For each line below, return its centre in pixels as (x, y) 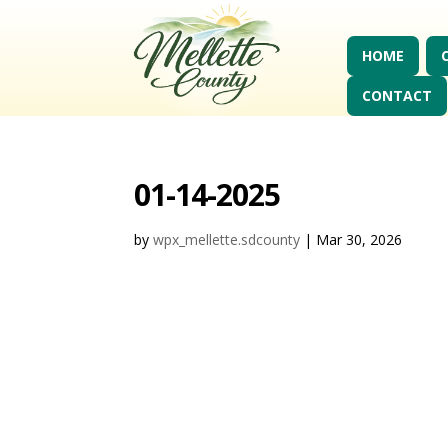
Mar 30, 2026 (359, 240)
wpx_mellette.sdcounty (227, 240)
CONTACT (396, 96)
